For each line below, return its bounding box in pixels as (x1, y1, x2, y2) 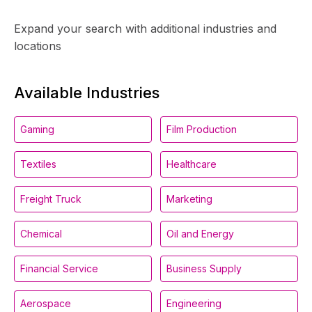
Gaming (20, 123, 54, 135)
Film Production (166, 123, 237, 135)
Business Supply (166, 263, 242, 274)
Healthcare (166, 158, 217, 170)
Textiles (20, 158, 56, 170)
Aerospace (20, 297, 71, 309)
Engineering (166, 297, 221, 309)
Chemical (20, 228, 62, 240)
